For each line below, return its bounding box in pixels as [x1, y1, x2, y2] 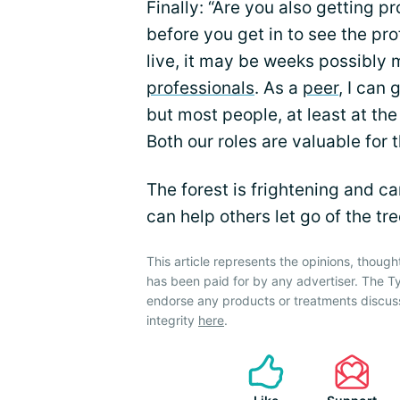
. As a [254, 78, 303, 98]
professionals [146, 78, 254, 98]
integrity [146, 312, 198, 328]
